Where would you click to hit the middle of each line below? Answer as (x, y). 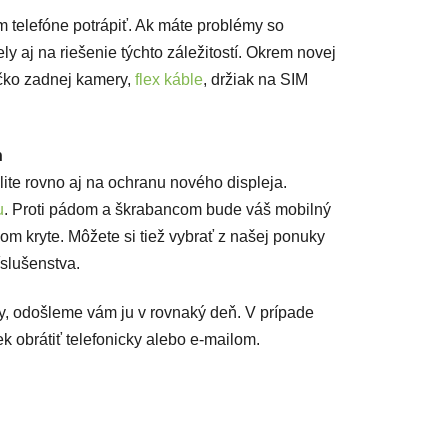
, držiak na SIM (255, 80)
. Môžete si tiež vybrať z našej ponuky (192, 237)
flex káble (169, 80)
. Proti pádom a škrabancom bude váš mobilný (167, 210)
